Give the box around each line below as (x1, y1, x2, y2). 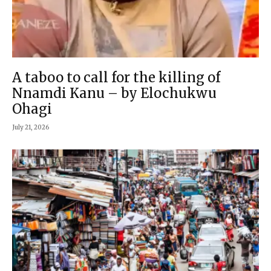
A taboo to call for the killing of (12, 68, 220, 86)
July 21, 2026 (12, 123, 49, 131)
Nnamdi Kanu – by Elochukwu (12, 84, 217, 102)
